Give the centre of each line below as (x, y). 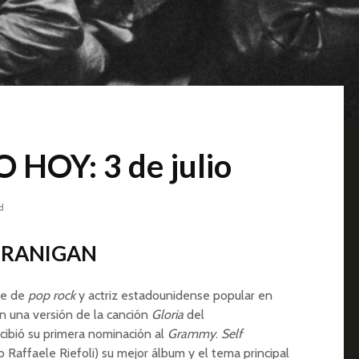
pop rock (52, 296)
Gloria (167, 315)
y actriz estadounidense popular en (174, 296)
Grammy (192, 334)
